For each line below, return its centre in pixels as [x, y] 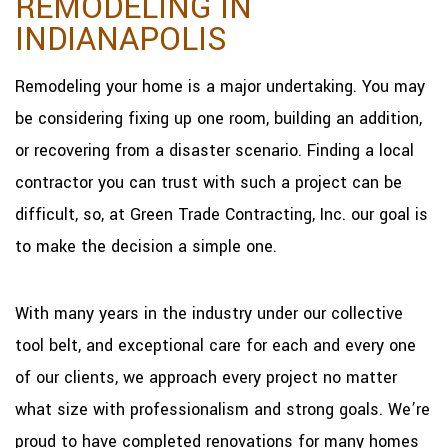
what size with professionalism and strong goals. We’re [222, 409]
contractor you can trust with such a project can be [208, 182]
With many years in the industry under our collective [209, 313]
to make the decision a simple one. [146, 246]
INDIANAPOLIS [121, 39]
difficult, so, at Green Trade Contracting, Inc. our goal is [221, 214]
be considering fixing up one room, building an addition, [218, 118]
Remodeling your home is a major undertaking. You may [220, 86]
